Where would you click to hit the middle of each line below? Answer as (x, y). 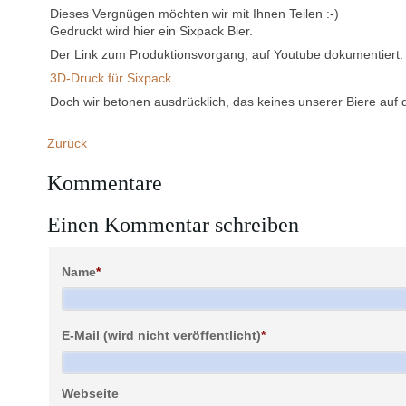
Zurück (67, 143)
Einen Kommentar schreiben (173, 224)
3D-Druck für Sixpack (111, 77)
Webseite (90, 393)
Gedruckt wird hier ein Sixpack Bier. (151, 30)
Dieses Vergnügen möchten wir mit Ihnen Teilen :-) (194, 13)
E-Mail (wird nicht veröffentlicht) (161, 336)
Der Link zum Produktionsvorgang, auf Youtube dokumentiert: (227, 54)
